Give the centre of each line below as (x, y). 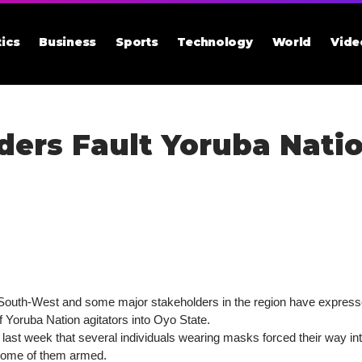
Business (68, 42)
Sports (137, 42)
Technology (215, 42)
